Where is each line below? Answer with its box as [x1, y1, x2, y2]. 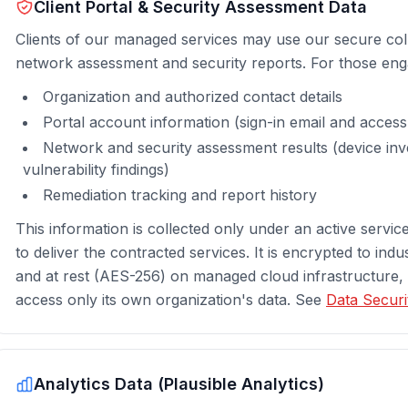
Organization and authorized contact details [43, 87, 342, 106]
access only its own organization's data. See [15, 291, 326, 309]
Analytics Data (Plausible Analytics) [34, 374, 324, 393]
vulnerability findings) [23, 160, 169, 178]
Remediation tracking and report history [43, 186, 317, 204]
